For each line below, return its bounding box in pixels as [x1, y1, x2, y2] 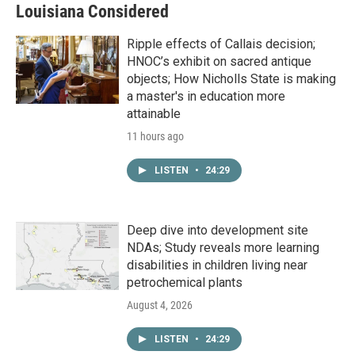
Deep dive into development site [127, 223, 308, 239]
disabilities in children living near [127, 258, 307, 273]
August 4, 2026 [127, 299, 193, 312]
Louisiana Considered [16, 2, 169, 22]
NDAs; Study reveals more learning [127, 240, 319, 256]
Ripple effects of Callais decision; [127, 36, 315, 52]
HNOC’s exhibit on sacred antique [127, 54, 311, 70]
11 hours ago [127, 130, 184, 143]
